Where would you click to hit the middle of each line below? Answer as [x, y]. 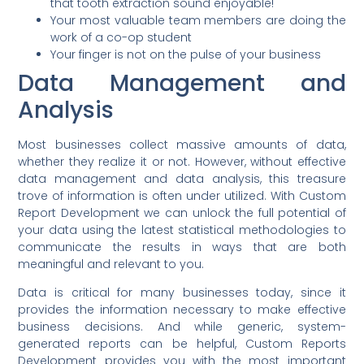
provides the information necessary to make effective [182, 310]
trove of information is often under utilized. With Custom [182, 196]
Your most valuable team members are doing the [198, 21]
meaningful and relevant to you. [111, 264]
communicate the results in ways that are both [182, 247]
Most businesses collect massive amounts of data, [182, 145]
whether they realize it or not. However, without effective [182, 162]
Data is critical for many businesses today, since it [182, 293]
